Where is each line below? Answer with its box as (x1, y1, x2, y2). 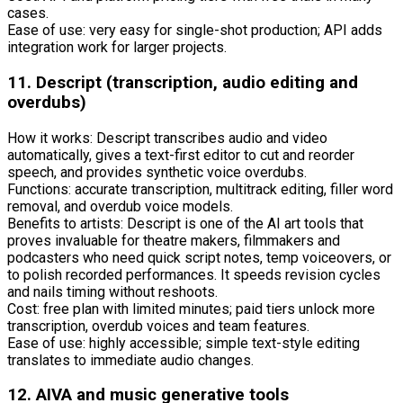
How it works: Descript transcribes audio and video (7, 129, 327, 147)
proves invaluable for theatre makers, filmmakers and (7, 231, 340, 249)
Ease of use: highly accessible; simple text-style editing (7, 334, 360, 352)
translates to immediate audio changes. (7, 351, 254, 369)
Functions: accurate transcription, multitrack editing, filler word (7, 180, 393, 198)
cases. (7, 4, 49, 22)
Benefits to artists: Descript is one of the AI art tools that (7, 214, 363, 232)
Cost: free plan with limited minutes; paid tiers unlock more (7, 300, 375, 318)
